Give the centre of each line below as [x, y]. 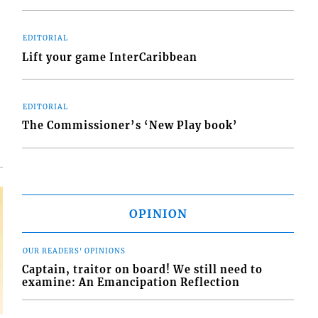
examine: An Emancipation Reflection [131, 283]
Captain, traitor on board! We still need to [143, 270]
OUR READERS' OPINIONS [75, 251]
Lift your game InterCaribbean [110, 57]
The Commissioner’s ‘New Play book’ [130, 126]
